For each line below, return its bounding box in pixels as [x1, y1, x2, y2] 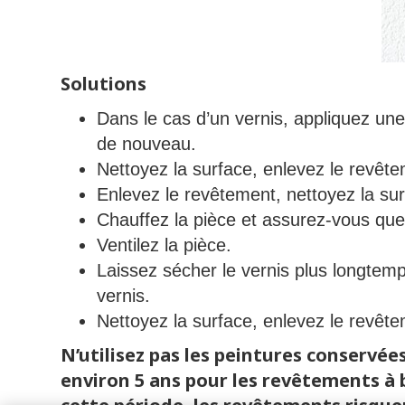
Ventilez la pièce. [97, 235, 232, 256]
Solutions [61, 71, 147, 97]
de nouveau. [97, 134, 197, 155]
